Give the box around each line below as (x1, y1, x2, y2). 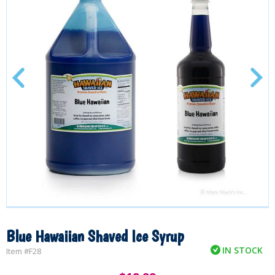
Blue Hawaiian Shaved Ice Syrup (6, 227, 184, 246)
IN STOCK (222, 244, 263, 257)
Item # (6, 246, 29, 257)
